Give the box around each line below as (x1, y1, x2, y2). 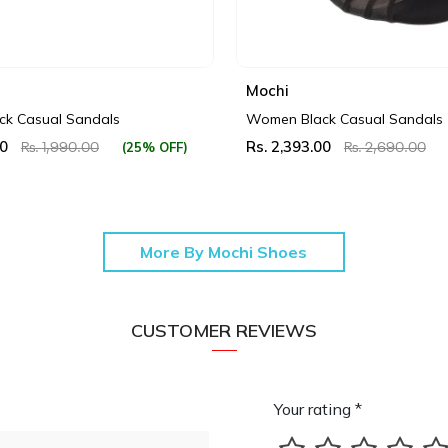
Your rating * (274, 398, 362, 419)
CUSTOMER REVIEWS (131, 318, 317, 342)
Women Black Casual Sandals (245, 109, 443, 128)
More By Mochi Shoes (140, 241, 308, 262)
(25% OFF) (121, 138, 188, 155)
